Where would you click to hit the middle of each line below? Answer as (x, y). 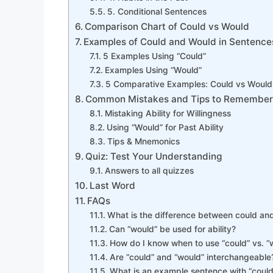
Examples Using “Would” (153, 70)
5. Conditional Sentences (157, 11)
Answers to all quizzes (149, 170)
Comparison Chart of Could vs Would (167, 26)
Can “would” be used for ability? (172, 229)
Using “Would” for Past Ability (165, 127)
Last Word (113, 185)
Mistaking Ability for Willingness (168, 113)
